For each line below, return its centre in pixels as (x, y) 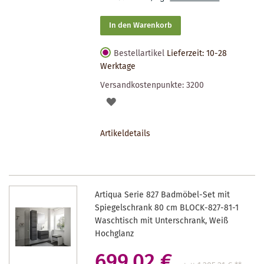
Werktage (118, 66)
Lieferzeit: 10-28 (197, 53)
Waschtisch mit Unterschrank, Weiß (162, 221)
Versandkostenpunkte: (143, 85)
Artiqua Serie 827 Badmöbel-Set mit (163, 195)
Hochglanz (115, 234)
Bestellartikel (139, 53)
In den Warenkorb (141, 25)
